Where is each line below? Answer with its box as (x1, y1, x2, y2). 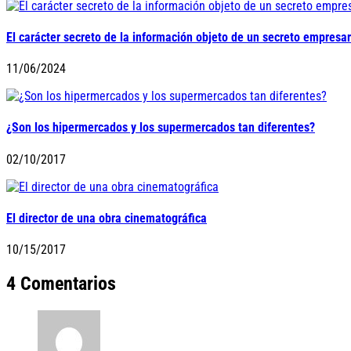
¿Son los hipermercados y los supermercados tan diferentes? (6, 120, 315, 136)
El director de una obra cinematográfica (6, 211, 207, 226)
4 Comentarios (6, 273, 116, 295)
